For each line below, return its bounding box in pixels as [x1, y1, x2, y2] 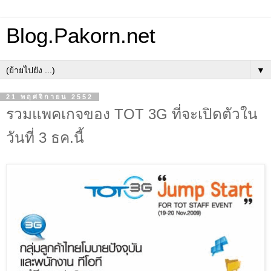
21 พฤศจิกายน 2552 [6, 93, 93, 100]
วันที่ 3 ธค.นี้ [6, 129, 84, 146]
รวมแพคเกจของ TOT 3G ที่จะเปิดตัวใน [6, 106, 258, 122]
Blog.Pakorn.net [6, 24, 155, 47]
